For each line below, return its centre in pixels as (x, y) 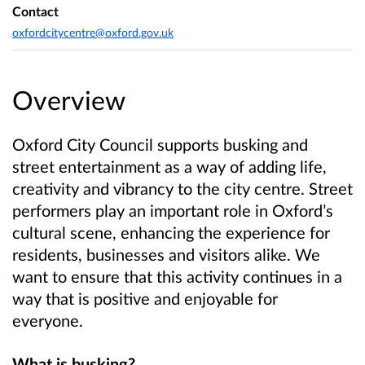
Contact (35, 11)
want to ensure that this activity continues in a (177, 277)
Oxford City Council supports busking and (160, 145)
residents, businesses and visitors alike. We (166, 255)
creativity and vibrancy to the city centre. (161, 189)
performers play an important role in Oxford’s (173, 211)
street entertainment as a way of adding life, (169, 167)
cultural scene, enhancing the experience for (171, 233)
